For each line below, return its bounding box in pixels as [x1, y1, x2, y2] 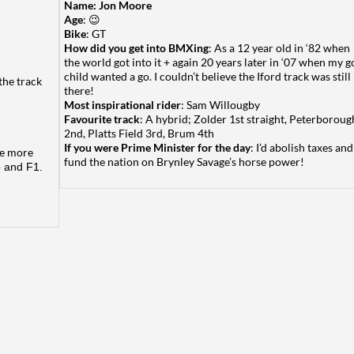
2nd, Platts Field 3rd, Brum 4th [64, 126, 214, 140]
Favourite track [64, 112, 140, 126]
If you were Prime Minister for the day [64, 141, 250, 154]
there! [64, 84, 94, 97]
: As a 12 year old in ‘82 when [209, 41, 350, 55]
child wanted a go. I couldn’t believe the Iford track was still [64, 70, 351, 83]
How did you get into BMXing [64, 41, 209, 55]
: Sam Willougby [181, 98, 260, 111]
